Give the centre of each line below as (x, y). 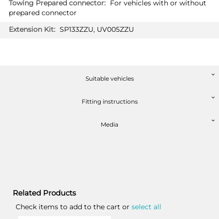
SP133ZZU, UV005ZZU (97, 29)
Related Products (44, 193)
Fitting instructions (109, 101)
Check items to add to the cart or (73, 207)
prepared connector (43, 12)
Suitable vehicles (109, 78)
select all (146, 207)
